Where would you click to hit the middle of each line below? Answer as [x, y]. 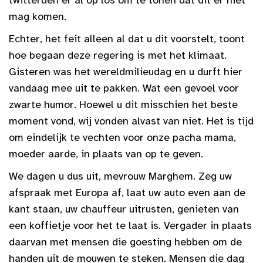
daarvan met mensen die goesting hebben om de [125, 242]
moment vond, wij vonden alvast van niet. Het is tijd [131, 121]
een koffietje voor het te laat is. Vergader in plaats [130, 225]
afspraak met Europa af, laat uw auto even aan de [127, 192]
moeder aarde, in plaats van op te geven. [106, 154]
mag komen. [38, 16]
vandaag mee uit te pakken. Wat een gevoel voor [124, 88]
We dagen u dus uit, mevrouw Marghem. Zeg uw [120, 176]
